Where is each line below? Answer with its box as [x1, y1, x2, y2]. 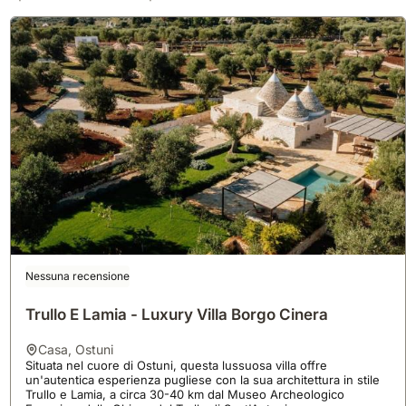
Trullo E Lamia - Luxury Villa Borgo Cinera [24, 304, 328, 324]
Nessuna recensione [24, 268, 130, 283]
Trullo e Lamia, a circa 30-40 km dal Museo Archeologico [24, 386, 344, 401]
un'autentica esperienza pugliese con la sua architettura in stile [24, 372, 380, 387]
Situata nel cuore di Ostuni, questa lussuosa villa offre [24, 357, 327, 372]
